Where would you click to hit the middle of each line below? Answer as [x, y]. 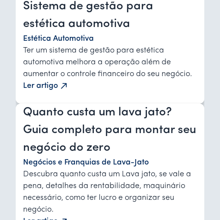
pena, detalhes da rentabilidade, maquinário [104, 186]
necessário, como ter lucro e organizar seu [99, 198]
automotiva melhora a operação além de [97, 62]
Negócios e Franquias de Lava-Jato [86, 162]
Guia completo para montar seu [110, 130]
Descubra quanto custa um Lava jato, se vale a [107, 174]
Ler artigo [41, 86]
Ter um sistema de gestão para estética [94, 50]
